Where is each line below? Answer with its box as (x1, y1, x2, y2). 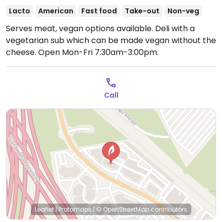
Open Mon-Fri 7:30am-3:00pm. (38, 47, 159, 58)
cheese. (6, 47, 38, 58)
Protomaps (58, 205, 92, 214)
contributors (149, 205, 187, 214)
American (38, 6, 73, 16)
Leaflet (35, 205, 54, 214)
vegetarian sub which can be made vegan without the (6, 35, 216, 46)
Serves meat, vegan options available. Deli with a (6, 23, 195, 34)
